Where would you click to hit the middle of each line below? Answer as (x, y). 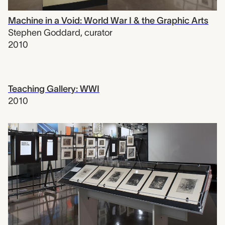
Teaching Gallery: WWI (54, 89)
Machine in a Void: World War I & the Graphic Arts (108, 21)
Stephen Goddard (44, 33)
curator (98, 33)
